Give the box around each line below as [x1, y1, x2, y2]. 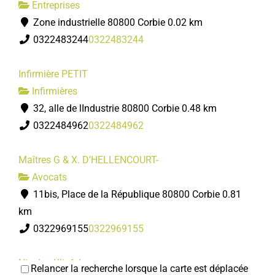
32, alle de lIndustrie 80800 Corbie [31, 103, 179, 114]
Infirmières [29, 85, 77, 97]
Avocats [29, 171, 67, 183]
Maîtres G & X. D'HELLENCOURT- [18, 154, 158, 166]
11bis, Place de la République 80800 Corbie [31, 188, 220, 200]
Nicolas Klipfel [18, 257, 81, 269]
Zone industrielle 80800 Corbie [31, 17, 165, 28]
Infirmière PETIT [18, 68, 88, 80]
